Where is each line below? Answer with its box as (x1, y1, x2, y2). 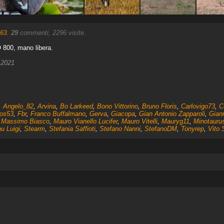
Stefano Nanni (99, 125, 140, 132)
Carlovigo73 (180, 102, 215, 110)
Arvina (37, 102, 56, 110)
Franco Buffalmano (30, 110, 85, 117)
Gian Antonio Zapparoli (138, 110, 205, 117)
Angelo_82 (2, 102, 33, 110)
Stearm (23, 125, 45, 132)
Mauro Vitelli (121, 117, 157, 125)
